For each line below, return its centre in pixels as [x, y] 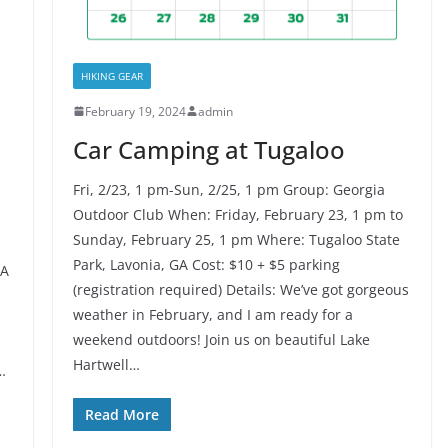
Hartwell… [106, 364]
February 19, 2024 [135, 111]
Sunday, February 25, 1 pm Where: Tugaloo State [236, 239]
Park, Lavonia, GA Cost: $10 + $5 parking [206, 264]
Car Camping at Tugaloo [208, 149]
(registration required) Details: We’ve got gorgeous [240, 289]
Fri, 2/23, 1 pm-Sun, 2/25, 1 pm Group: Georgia [228, 189]
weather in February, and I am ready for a [212, 314]
